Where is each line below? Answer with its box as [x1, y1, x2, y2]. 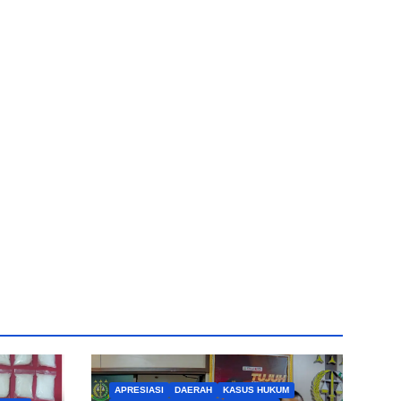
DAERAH [175, 384, 212, 395]
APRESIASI [115, 384, 164, 395]
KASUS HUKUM [223, 384, 289, 395]
